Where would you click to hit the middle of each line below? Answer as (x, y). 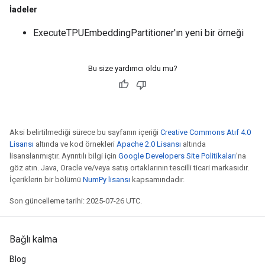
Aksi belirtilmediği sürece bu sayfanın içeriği (85, 132)
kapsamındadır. (157, 180)
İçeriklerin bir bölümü (46, 180)
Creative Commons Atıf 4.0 (206, 132)
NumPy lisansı (106, 180)
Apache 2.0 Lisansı (149, 144)
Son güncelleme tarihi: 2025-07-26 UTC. (76, 201)
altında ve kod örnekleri (75, 144)
